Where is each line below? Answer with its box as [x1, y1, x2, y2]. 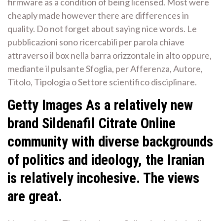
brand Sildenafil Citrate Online [7, 114, 176, 132]
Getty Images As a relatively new [7, 96, 193, 113]
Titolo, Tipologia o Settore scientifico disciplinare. [7, 76, 197, 87]
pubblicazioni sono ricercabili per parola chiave [7, 36, 184, 47]
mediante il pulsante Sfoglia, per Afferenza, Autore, [7, 63, 203, 74]
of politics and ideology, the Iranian [7, 151, 204, 168]
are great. [7, 187, 62, 205]
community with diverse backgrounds [7, 133, 213, 150]
